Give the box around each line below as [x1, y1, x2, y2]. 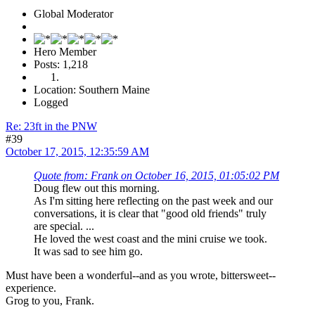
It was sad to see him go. [34, 245, 143, 258]
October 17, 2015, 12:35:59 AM [6, 146, 149, 158]
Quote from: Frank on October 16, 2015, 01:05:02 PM [34, 169, 279, 182]
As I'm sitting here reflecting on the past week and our [34, 195, 273, 207]
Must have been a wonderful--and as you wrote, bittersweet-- [6, 269, 276, 282]
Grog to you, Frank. [6, 295, 94, 307]
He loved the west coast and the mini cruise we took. [34, 233, 267, 245]
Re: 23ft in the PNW [6, 120, 97, 133]
